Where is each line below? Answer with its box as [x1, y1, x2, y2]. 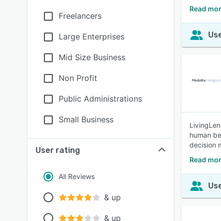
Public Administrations [59, 94, 142, 104]
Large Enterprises [59, 32, 124, 41]
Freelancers [59, 11, 102, 21]
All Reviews [59, 172, 95, 181]
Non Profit [59, 73, 97, 83]
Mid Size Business [59, 52, 125, 62]
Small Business [59, 114, 113, 124]
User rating [36, 146, 80, 155]
